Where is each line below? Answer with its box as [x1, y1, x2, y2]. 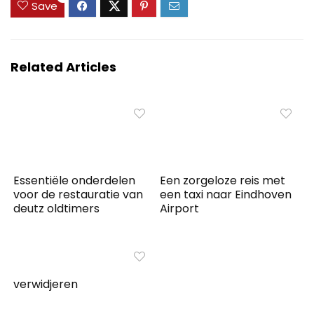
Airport [160, 200, 200, 217]
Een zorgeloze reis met [160, 172, 286, 189]
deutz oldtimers [13, 200, 100, 217]
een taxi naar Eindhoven [160, 186, 292, 203]
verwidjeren [13, 275, 78, 292]
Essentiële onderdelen [13, 172, 136, 189]
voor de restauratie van [13, 186, 144, 203]
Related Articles [11, 57, 116, 76]
